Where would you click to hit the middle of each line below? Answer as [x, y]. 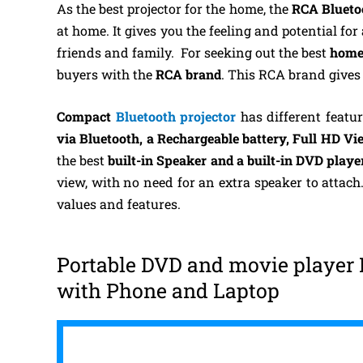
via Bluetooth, [102, 139]
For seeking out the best [256, 52]
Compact [86, 117]
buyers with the [106, 74]
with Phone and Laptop [168, 290]
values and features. [119, 204]
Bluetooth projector [176, 117]
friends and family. [119, 52]
